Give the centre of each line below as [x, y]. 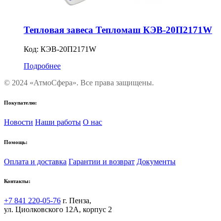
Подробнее [42, 66]
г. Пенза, [77, 201]
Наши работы [58, 122]
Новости [18, 122]
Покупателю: [20, 102]
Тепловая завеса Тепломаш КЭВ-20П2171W [118, 30]
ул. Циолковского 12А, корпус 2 [58, 210]
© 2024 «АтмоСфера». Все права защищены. [79, 82]
